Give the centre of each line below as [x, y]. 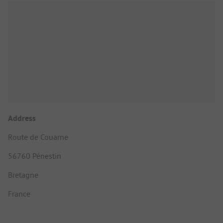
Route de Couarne [38, 137]
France [19, 193]
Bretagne [23, 174]
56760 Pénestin [35, 156]
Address [22, 118]
